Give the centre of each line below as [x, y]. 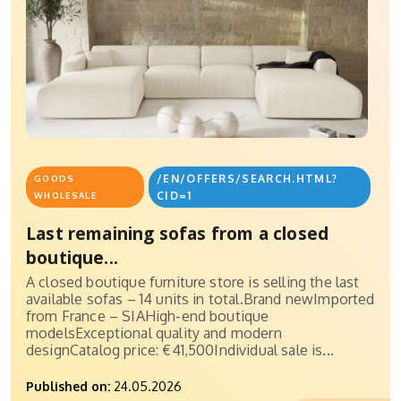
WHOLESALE [65, 196]
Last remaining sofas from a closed [178, 234]
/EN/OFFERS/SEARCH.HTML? [247, 179]
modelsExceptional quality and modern [154, 333]
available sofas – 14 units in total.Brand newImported [200, 299]
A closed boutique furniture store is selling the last [193, 282]
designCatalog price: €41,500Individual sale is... [180, 350]
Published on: [68, 387]
